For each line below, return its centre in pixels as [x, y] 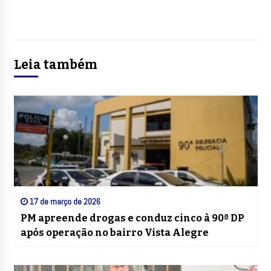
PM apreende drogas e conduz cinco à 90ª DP [132, 218]
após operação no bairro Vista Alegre [114, 233]
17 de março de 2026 [64, 202]
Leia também [55, 65]
